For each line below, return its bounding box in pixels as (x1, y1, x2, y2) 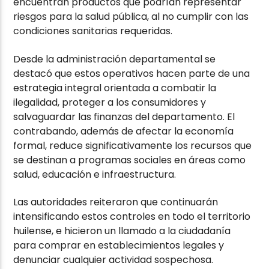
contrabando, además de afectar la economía (13, 124, 234, 138)
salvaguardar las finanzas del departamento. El (13, 109, 235, 124)
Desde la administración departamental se (13, 52, 216, 66)
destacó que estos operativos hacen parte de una (13, 66, 250, 80)
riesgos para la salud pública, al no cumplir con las (13, 10, 249, 24)
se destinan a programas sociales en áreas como (13, 153, 246, 167)
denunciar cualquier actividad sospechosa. (13, 253, 214, 267)
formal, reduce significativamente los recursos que (13, 138, 252, 153)
